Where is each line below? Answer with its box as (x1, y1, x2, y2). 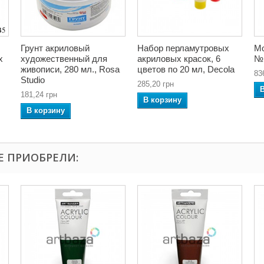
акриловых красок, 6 (137, 53, 220, 64)
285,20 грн (137, 79, 174, 88)
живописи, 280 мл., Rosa (21, 64, 120, 74)
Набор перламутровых (137, 42, 229, 53)
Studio (21, 74, 45, 85)
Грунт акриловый (21, 42, 90, 53)
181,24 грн (21, 90, 57, 99)
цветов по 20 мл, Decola (137, 64, 235, 74)
